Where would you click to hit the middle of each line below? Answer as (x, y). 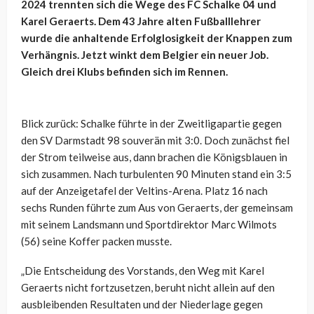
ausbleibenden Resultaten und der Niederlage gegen (142, 305)
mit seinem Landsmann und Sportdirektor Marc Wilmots (149, 225)
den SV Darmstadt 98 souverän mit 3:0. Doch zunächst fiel (155, 141)
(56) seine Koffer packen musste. (96, 241)
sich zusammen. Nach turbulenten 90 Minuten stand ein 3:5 (156, 174)
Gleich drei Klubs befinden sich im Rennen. (124, 72)
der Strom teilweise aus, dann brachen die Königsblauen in (154, 157)
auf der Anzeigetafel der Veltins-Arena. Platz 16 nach (144, 191)
